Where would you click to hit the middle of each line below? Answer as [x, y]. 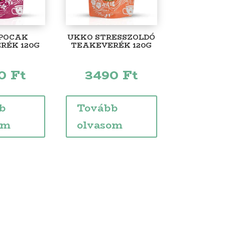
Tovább [97, 107]
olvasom [99, 125]
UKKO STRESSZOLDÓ [111, 37]
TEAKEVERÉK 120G [111, 45]
